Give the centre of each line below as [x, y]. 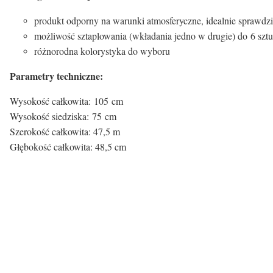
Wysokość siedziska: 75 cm [63, 116]
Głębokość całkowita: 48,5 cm [68, 146]
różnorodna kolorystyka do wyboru [102, 51]
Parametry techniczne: [56, 76]
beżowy [154, 223]
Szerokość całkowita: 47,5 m [65, 131]
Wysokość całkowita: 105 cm [66, 101]
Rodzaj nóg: [39, 260]
